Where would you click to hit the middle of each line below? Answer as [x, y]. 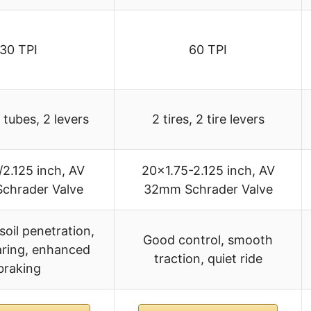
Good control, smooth [208, 240]
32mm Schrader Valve [208, 190]
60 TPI [208, 50]
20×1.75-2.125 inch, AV [208, 171]
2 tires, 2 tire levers [208, 119]
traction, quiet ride [208, 259]
